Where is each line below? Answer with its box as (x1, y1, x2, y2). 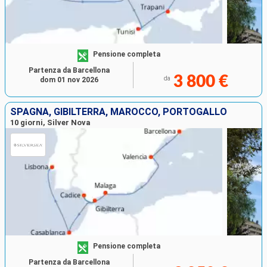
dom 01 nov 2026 (40, 76, 98, 85)
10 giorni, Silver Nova (10, 118, 91, 128)
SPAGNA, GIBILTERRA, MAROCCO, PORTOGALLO (10, 106, 227, 118)
